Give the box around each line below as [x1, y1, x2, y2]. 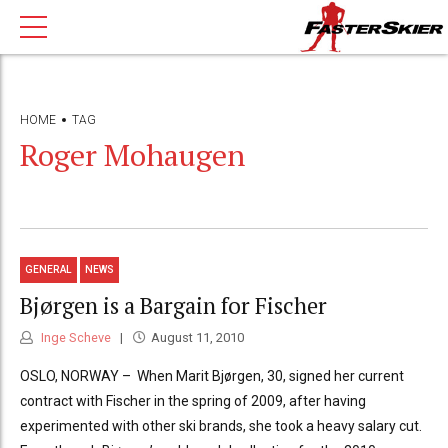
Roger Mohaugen [20, 134, 245, 175]
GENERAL [25, 264, 73, 276]
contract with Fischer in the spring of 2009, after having [20, 393, 366, 410]
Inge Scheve [38, 330, 111, 346]
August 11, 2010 [150, 330, 244, 346]
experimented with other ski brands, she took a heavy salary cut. [20, 418, 422, 435]
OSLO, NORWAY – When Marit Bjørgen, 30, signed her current [20, 368, 404, 385]
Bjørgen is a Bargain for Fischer [20, 290, 327, 320]
